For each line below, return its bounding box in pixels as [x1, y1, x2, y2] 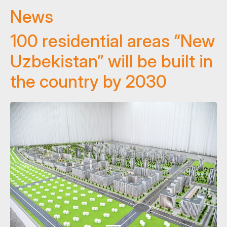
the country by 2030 [10, 70, 167, 92]
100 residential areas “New [10, 30, 215, 51]
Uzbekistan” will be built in [10, 50, 213, 71]
